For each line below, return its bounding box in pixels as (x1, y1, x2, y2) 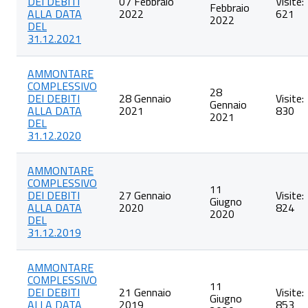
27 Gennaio (119, 187, 171, 203)
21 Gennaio (119, 284, 171, 300)
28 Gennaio (119, 90, 171, 107)
